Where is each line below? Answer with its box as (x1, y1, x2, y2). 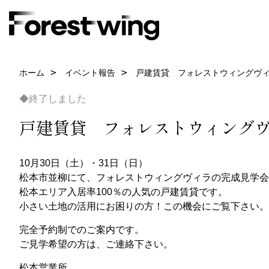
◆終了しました (19, 94, 86, 104)
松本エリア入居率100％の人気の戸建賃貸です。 (19, 187, 228, 197)
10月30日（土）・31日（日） (19, 158, 148, 168)
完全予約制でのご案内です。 (19, 225, 144, 235)
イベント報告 (65, 68, 115, 77)
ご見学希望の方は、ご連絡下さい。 (19, 239, 173, 249)
